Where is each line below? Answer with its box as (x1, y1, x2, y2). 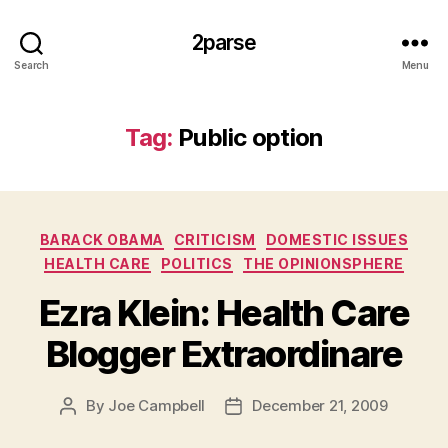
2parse (191, 29, 257, 55)
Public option (178, 123, 323, 152)
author (67, 419, 114, 438)
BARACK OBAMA (39, 231, 164, 248)
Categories (223, 225, 312, 246)
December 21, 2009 (252, 396, 388, 415)
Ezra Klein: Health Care (38, 291, 410, 335)
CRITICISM (173, 231, 256, 248)
